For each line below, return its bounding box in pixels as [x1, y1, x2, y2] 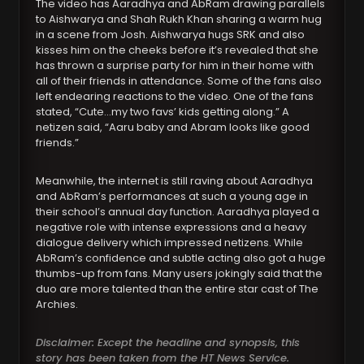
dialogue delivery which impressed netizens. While [36, 235, 304, 251]
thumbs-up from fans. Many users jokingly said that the [36, 266, 323, 282]
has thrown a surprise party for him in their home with [36, 58, 314, 74]
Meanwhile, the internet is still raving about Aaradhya [36, 173, 314, 189]
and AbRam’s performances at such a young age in [36, 188, 309, 205]
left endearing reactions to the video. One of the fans [36, 89, 314, 105]
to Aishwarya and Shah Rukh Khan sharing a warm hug [36, 11, 323, 28]
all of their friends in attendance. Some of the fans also [36, 73, 323, 89]
